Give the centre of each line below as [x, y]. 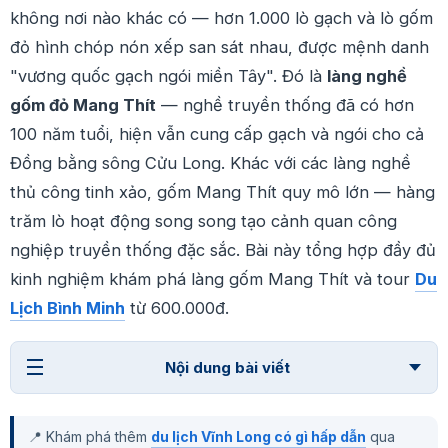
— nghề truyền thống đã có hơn [285, 104]
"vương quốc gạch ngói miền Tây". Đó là [168, 75]
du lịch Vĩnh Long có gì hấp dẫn [258, 436]
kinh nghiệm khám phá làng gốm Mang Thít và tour [212, 278]
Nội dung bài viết [227, 367]
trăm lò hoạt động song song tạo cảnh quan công [203, 220]
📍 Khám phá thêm [89, 436]
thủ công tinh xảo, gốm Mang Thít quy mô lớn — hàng [222, 191]
